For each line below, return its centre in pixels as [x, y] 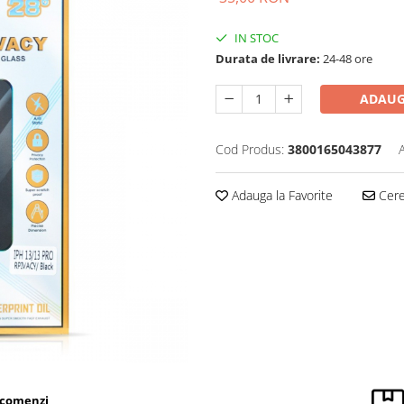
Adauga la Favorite [280, 195]
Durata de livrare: [268, 58]
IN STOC [255, 37]
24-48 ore [346, 58]
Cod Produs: [250, 149]
